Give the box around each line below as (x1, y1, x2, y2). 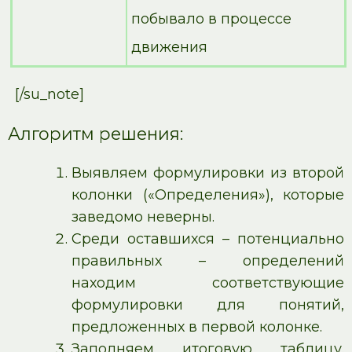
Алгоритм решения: (8, 123, 183, 144)
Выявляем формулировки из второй (71, 163, 344, 181)
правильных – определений (71, 251, 344, 269)
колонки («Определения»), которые (71, 185, 344, 203)
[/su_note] (14, 86, 84, 104)
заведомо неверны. (71, 207, 214, 225)
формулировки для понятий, (71, 295, 344, 313)
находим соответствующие (71, 273, 344, 291)
